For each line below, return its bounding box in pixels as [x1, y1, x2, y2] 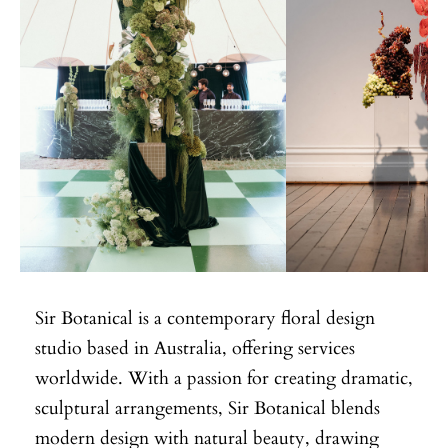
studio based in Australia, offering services [35, 332, 355, 361]
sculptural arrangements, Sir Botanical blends [35, 392, 380, 421]
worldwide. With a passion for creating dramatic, [35, 362, 413, 391]
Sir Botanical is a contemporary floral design [35, 302, 375, 331]
